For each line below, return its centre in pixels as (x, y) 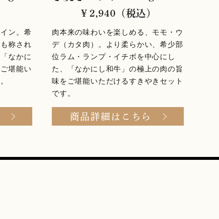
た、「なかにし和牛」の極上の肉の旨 (118, 69)
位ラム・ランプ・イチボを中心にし (114, 57)
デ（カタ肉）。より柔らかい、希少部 (118, 45)
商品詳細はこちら (111, 116)
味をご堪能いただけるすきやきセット (118, 81)
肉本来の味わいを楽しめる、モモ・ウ (118, 33)
